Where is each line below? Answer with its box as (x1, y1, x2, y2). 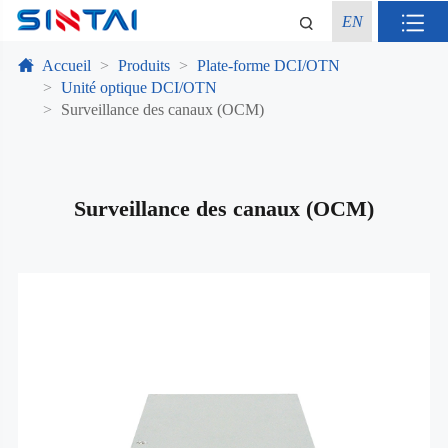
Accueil (41, 57, 91, 74)
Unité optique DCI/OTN (60, 79, 217, 96)
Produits (117, 57, 170, 74)
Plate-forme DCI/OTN (196, 57, 340, 74)
